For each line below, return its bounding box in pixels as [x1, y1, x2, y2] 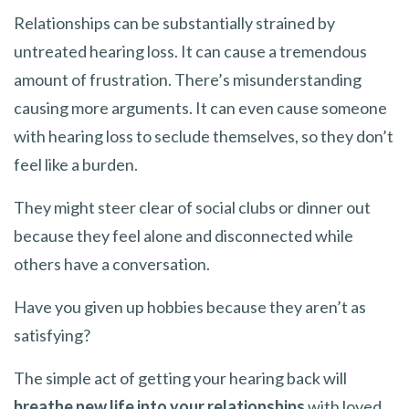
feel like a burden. [14, 153, 138, 174]
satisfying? [14, 324, 90, 345]
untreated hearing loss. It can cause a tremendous [14, 40, 367, 61]
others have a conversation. [14, 253, 210, 274]
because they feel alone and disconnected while [14, 225, 353, 246]
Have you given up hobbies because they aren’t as [14, 296, 366, 317]
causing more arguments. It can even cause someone [14, 97, 387, 118]
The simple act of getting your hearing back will [14, 367, 347, 388]
